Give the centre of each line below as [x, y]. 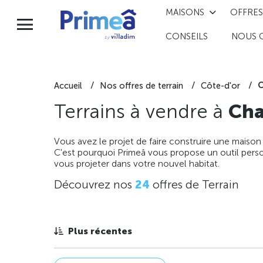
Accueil [68, 85]
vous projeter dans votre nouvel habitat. [137, 164]
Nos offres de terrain [141, 85]
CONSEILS [186, 37]
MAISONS [185, 12]
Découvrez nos [95, 185]
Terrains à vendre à [141, 111]
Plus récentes [100, 231]
